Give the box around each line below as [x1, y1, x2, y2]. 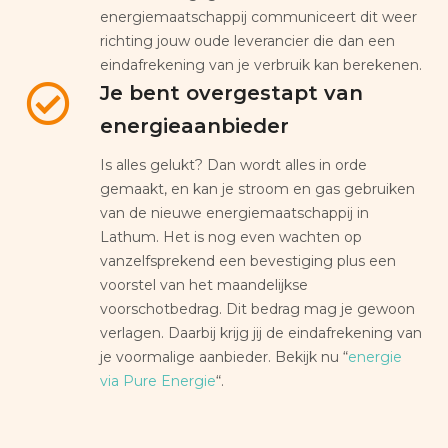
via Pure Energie [100, 371, 216, 390]
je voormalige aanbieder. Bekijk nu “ [100, 347, 348, 366]
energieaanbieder [100, 113, 289, 138]
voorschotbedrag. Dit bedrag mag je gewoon [100, 299, 415, 318]
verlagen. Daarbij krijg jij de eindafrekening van [100, 323, 422, 342]
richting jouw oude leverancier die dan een [100, 31, 395, 50]
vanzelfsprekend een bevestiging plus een [100, 251, 396, 270]
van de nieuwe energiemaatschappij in [100, 203, 369, 222]
